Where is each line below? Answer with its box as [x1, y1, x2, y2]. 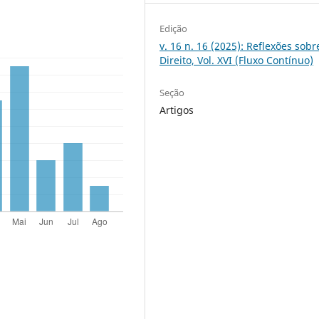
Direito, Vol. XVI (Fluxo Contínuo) [159, 53, 314, 67]
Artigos [159, 103, 194, 117]
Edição [159, 21, 188, 35]
